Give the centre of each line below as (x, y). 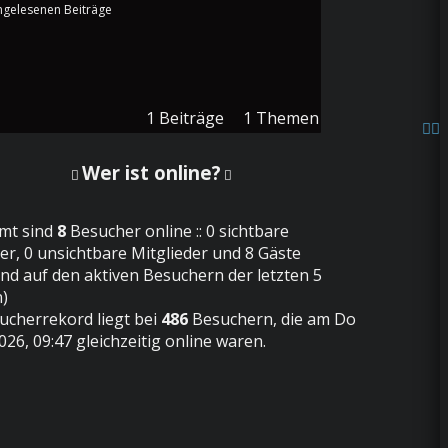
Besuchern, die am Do (271, 318)
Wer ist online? (151, 173)
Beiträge (192, 118)
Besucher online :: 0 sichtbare (177, 230)
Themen (288, 118)
